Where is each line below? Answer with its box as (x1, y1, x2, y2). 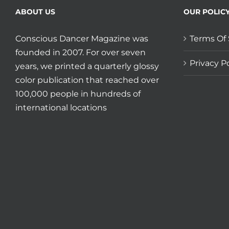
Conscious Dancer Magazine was (15, 33, 148, 43)
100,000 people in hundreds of (15, 88, 141, 99)
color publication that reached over (15, 75, 159, 85)
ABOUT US (15, 7, 55, 16)
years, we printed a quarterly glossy (15, 61, 159, 71)
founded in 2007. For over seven (15, 47, 146, 57)
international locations (15, 102, 107, 112)
